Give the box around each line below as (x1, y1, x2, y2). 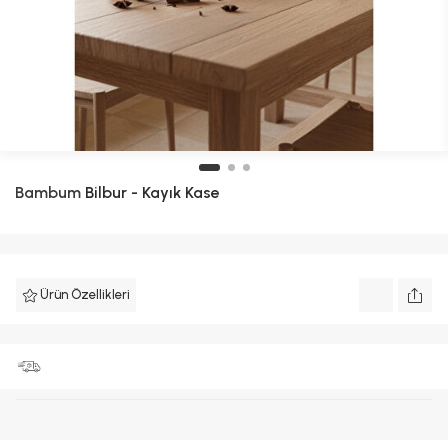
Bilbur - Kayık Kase (81, 183, 220, 202)
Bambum (15, 183, 81, 202)
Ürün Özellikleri (40, 287, 130, 302)
